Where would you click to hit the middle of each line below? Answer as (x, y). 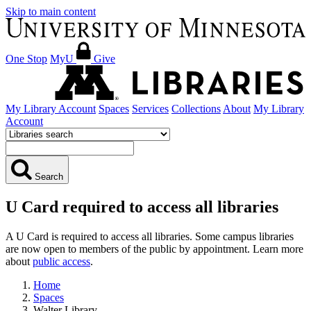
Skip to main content (51, 11)
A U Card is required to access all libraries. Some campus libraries (150, 236)
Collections (196, 108)
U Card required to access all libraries (142, 207)
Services (150, 108)
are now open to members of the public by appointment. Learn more (154, 249)
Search (49, 176)
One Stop (26, 58)
